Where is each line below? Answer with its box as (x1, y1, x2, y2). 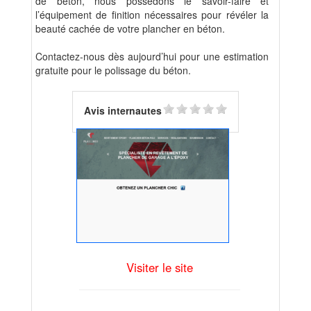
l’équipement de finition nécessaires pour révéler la (35, 8, 269, 22)
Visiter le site (126, 258, 193, 276)
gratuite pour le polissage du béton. (35, 63, 191, 78)
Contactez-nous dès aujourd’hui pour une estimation (35, 49, 269, 64)
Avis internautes (83, 103, 162, 117)
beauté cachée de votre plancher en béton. (35, 22, 225, 36)
